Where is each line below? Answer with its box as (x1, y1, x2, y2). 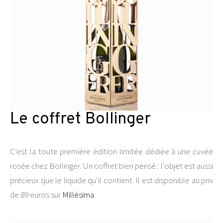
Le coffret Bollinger (10, 110, 151, 129)
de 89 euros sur (10, 189, 62, 200)
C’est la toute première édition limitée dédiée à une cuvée (10, 146, 213, 157)
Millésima (62, 189, 94, 200)
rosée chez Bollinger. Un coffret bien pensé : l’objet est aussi (10, 160, 213, 171)
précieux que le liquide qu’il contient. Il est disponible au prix (10, 175, 213, 186)
